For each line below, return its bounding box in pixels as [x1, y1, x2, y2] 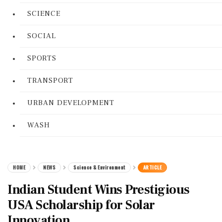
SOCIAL [27, 31, 56, 41]
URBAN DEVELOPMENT [27, 98, 114, 108]
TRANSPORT [27, 76, 73, 85]
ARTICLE [143, 164, 162, 171]
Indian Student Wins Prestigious [7, 181, 190, 198]
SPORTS [27, 54, 56, 63]
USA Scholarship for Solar [7, 197, 155, 214]
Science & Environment [73, 164, 125, 171]
